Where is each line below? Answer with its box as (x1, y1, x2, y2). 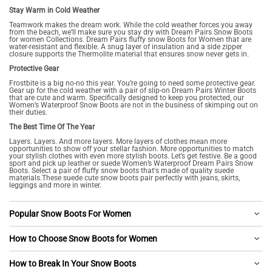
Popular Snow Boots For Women (9, 209, 131, 219)
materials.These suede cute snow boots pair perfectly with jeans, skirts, (9, 174, 240, 182)
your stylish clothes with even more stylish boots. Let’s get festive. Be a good (9, 152, 257, 160)
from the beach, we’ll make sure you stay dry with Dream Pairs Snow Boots (9, 28, 253, 36)
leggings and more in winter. (9, 181, 101, 189)
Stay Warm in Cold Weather (9, 6, 100, 15)
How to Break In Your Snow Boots (9, 259, 136, 268)
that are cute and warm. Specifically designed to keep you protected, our (9, 93, 244, 102)
